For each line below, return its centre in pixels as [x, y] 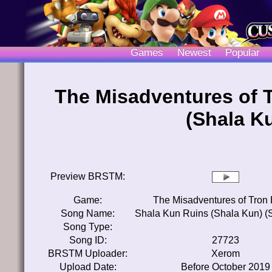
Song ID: [88, 240]
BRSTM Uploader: [88, 253]
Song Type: [88, 227]
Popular [242, 53]
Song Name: [88, 213]
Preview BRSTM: [88, 176]
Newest [194, 53]
